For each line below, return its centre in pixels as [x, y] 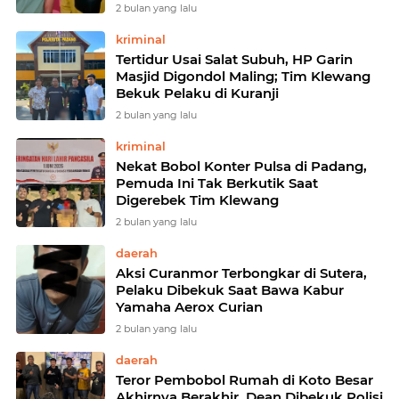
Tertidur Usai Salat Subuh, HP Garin [234, 59]
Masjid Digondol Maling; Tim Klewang [243, 76]
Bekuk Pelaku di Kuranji [197, 93]
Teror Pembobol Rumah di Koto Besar [244, 380]
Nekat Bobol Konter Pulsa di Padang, [241, 166]
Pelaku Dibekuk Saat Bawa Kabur [230, 290]
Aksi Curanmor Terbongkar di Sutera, [241, 273]
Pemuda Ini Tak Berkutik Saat [217, 183]
